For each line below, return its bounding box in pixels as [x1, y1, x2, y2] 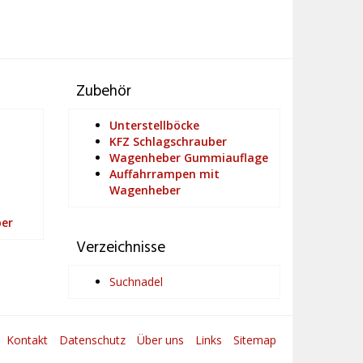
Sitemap [233, 332, 276, 348]
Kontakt [6, 332, 48, 348]
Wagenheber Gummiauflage [109, 150, 268, 165]
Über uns [137, 332, 184, 348]
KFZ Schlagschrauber [109, 134, 227, 149]
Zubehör [75, 79, 131, 104]
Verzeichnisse [75, 236, 165, 260]
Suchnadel [109, 274, 163, 289]
